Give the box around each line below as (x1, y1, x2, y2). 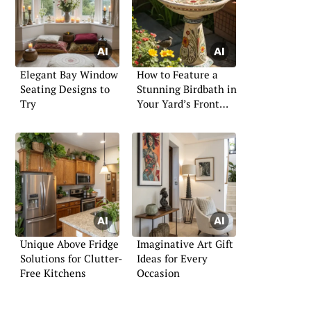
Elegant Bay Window (20, 67, 118, 82)
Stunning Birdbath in (137, 82, 237, 96)
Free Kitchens (20, 266, 86, 280)
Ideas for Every (137, 251, 208, 265)
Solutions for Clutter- (20, 251, 122, 265)
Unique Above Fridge (20, 237, 119, 251)
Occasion (137, 266, 180, 280)
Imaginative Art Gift (137, 237, 233, 251)
